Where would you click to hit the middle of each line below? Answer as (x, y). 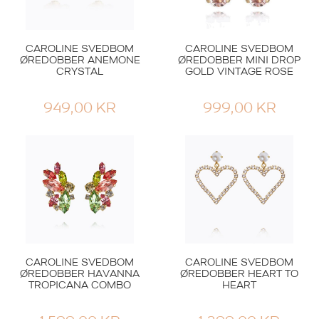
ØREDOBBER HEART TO (239, 274)
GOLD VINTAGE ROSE (239, 72)
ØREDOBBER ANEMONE (80, 61)
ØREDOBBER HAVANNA (80, 274)
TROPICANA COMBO (80, 286)
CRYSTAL (80, 72)
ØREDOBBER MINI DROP (239, 61)
